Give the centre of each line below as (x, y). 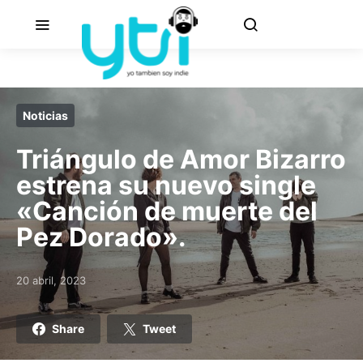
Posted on (41, 287)
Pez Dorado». (101, 237)
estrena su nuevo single (166, 185)
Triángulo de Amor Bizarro (181, 159)
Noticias (45, 115)
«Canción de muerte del (167, 211)
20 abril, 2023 (51, 280)
